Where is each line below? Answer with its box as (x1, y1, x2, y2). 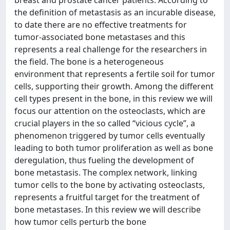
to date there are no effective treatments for (14, 18, 187, 30)
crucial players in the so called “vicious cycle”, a (14, 117, 195, 129)
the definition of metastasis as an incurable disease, (14, 6, 216, 18)
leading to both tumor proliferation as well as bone (14, 142, 213, 154)
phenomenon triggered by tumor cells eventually (14, 129, 205, 141)
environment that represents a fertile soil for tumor (14, 68, 215, 80)
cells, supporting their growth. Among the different (14, 80, 214, 92)
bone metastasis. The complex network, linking (14, 166, 197, 178)
